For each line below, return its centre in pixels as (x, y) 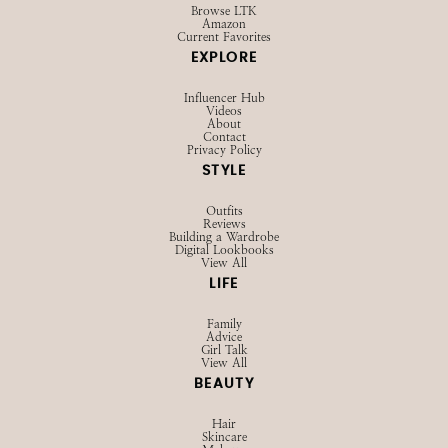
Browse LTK (224, 11)
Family (224, 324)
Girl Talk (224, 350)
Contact (224, 137)
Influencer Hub (224, 98)
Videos (224, 111)
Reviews (224, 224)
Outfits (224, 211)
